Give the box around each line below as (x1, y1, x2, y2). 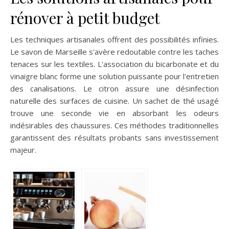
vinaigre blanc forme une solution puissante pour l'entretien (10, 71, 219, 81)
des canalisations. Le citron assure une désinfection (10, 83, 219, 94)
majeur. (10, 144, 36, 155)
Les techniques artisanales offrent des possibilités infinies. (10, 34, 219, 44)
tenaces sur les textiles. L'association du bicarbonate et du (10, 58, 219, 69)
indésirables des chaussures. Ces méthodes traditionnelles (10, 120, 219, 130)
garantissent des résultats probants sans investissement (10, 132, 219, 143)
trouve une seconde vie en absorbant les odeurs (10, 107, 219, 118)
